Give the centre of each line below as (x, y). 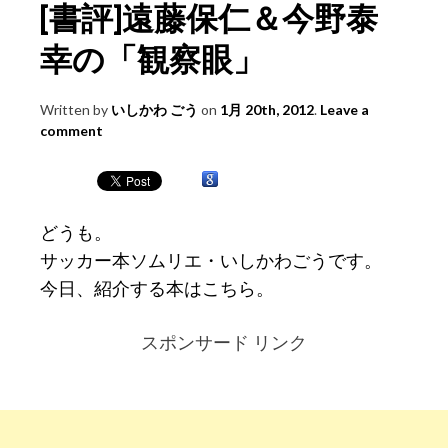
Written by (75, 110)
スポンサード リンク (224, 342)
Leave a (344, 110)
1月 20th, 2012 (267, 110)
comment (71, 131)
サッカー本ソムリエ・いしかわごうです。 (211, 260)
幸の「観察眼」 (152, 59)
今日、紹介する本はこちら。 (157, 288)
